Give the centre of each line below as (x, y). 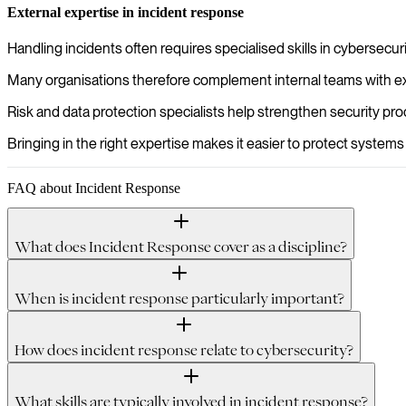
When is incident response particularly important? (179, 298)
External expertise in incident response (126, 12)
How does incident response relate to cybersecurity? (184, 349)
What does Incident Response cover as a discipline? (181, 246)
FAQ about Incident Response (94, 188)
